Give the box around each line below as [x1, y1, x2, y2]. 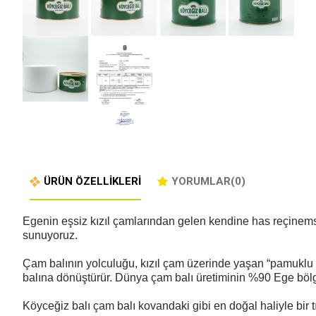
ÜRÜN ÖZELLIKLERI [44, 175, 141, 188]
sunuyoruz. [23, 229, 78, 242]
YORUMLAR [171, 175, 231, 188]
